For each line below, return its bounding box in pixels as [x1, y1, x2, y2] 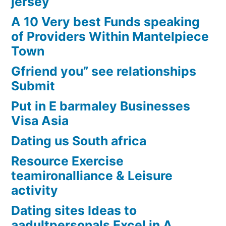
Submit [11, 78, 55, 94]
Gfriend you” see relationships [11, 64, 196, 79]
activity [11, 183, 58, 198]
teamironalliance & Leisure [11, 168, 173, 184]
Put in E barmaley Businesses [11, 98, 190, 114]
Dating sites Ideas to [11, 203, 137, 218]
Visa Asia [11, 113, 69, 129]
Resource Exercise [11, 153, 124, 169]
